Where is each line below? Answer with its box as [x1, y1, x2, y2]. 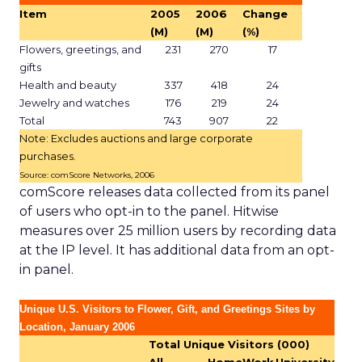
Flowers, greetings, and [19, 43, 141, 56]
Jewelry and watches [19, 96, 129, 109]
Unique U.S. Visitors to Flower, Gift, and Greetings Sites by [19, 303, 315, 315]
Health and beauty [19, 78, 116, 91]
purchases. [19, 149, 76, 162]
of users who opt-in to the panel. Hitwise [19, 204, 279, 219]
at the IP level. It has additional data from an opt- [19, 242, 335, 258]
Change [242, 7, 288, 20]
